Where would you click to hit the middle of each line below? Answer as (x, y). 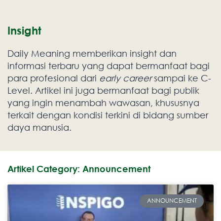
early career (125, 78)
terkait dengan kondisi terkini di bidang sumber (108, 115)
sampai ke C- (181, 78)
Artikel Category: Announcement (79, 169)
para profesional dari (53, 78)
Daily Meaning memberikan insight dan (92, 54)
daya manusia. (39, 128)
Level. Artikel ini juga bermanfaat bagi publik (103, 91)
